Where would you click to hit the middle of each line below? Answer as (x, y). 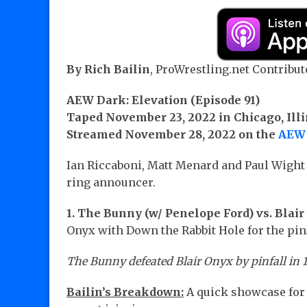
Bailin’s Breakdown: (125, 292)
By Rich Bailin (108, 70)
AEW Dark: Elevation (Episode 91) (163, 100)
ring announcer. (111, 183)
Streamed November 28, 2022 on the (172, 135)
